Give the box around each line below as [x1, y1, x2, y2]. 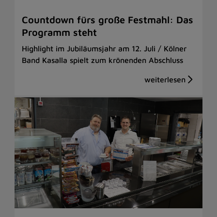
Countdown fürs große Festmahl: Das [22, 14, 193, 25]
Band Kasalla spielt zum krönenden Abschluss [22, 55, 183, 64]
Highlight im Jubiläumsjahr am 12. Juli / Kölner [22, 44, 186, 53]
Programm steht [22, 26, 97, 38]
